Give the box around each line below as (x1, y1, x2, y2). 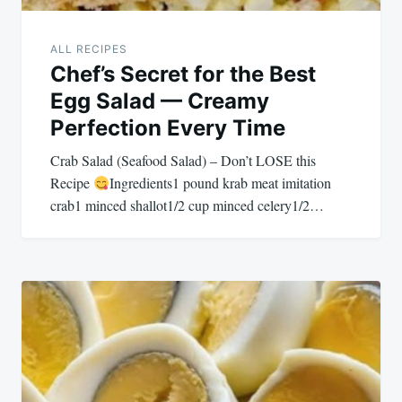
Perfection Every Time (50, 115, 285, 142)
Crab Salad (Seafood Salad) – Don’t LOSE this (50, 151, 316, 170)
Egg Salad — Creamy (50, 88, 269, 115)
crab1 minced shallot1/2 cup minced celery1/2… (50, 196, 324, 215)
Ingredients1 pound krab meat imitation (109, 173, 332, 193)
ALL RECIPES (50, 42, 127, 57)
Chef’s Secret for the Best (50, 61, 316, 88)
